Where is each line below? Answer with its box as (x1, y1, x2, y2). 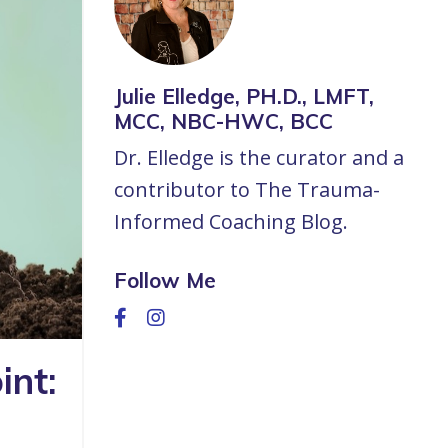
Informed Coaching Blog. (113, 208, 348, 235)
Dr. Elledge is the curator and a (113, 144, 404, 171)
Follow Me (113, 267, 216, 293)
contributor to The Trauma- (113, 176, 380, 203)
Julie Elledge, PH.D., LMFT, (113, 83, 374, 109)
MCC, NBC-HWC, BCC (113, 108, 333, 134)
